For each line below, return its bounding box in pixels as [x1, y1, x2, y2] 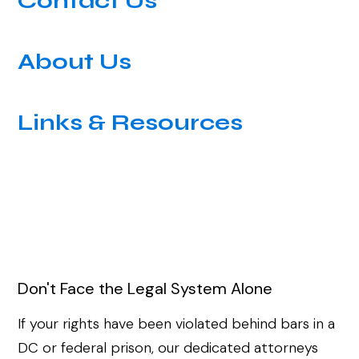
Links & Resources [18, 109, 244, 137]
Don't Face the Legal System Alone [18, 278, 273, 300]
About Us [18, 48, 132, 76]
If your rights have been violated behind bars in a [18, 314, 336, 334]
